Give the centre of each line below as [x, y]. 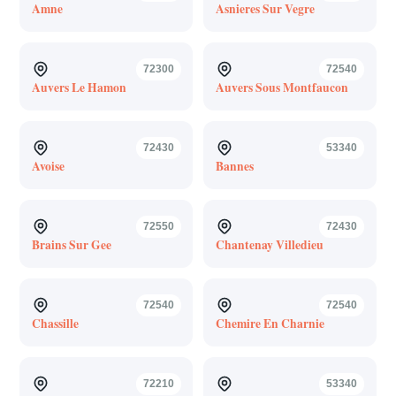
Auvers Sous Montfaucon [282, 87]
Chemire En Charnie [270, 323]
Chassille [55, 323]
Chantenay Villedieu [269, 244]
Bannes [234, 166]
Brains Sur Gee [71, 244]
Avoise [48, 166]
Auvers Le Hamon [79, 87]
